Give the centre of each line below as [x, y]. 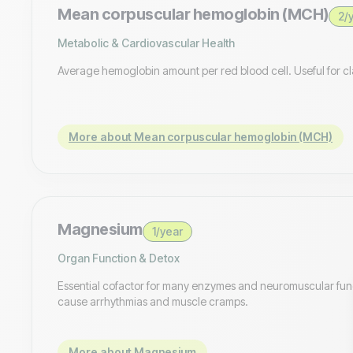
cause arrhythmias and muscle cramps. [153, 301]
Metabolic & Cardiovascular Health [146, 43]
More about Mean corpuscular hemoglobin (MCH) [201, 136]
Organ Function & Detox [119, 258]
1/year [167, 231]
